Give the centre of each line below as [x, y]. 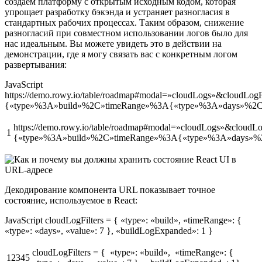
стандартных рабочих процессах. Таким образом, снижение [124, 23]
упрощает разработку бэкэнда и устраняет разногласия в [117, 12]
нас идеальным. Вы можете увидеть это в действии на [113, 44]
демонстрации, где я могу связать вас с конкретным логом [121, 54]
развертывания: [36, 65]
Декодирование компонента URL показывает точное [110, 190]
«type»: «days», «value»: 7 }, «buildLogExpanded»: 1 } [109, 231]
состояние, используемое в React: [71, 201]
